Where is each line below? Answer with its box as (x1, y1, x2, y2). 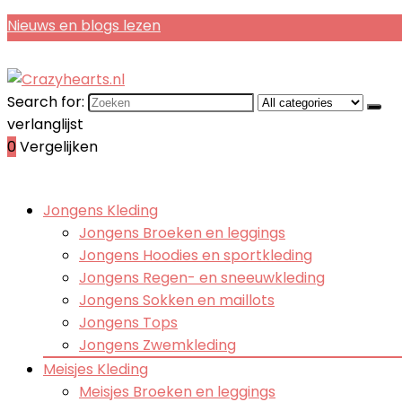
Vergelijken (20, 136, 98, 157)
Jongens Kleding (43, 200, 158, 221)
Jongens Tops (79, 312, 178, 333)
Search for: (7, 92, 84, 112)
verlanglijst (7, 114, 83, 135)
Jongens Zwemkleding (79, 335, 236, 355)
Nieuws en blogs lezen (7, 15, 161, 36)
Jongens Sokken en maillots (79, 290, 275, 310)
